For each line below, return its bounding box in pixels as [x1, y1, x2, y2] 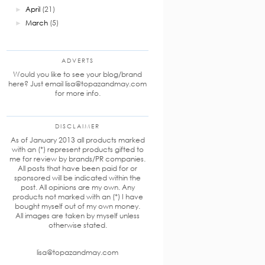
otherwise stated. [48, 221, 107, 230]
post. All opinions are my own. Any [20, 183, 135, 192]
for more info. [54, 89, 101, 98]
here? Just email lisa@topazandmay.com [8, 79, 147, 89]
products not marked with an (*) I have [12, 192, 143, 202]
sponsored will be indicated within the [14, 173, 141, 183]
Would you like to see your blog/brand [13, 70, 142, 79]
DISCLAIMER [55, 122, 100, 130]
